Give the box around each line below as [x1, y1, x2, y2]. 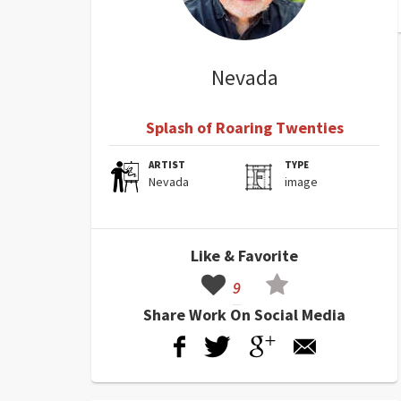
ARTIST [149, 158, 186, 171]
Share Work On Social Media [143, 304, 346, 325]
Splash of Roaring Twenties [145, 117, 344, 138]
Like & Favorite [191, 245, 298, 266]
